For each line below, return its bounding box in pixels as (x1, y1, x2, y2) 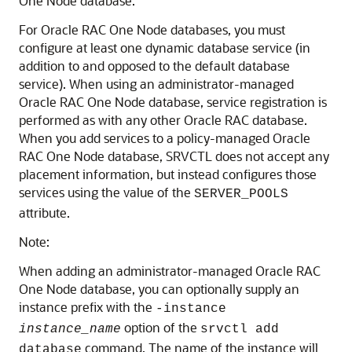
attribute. (19, 204, 70, 221)
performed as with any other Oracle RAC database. (19, 112, 307, 128)
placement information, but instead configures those (19, 166, 317, 182)
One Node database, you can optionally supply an (19, 280, 299, 297)
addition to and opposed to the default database (19, 57, 290, 74)
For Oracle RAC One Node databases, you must (19, 21, 285, 38)
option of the (121, 319, 200, 335)
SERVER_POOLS (194, 187, 288, 201)
